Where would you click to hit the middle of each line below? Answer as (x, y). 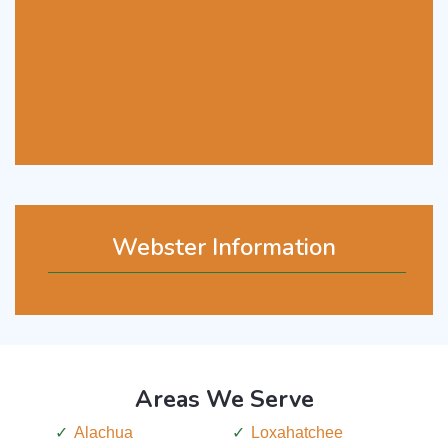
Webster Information (224, 247)
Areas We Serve (224, 399)
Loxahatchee (297, 433)
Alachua (103, 433)
